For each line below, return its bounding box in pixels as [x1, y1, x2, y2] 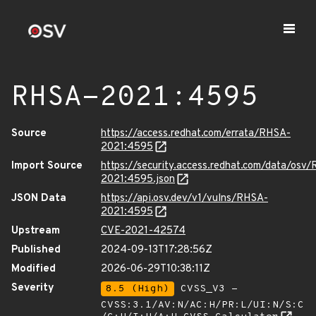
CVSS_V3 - [174, 283, 238, 295]
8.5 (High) [106, 283, 169, 295]
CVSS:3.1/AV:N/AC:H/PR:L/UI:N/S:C [101, 299, 304, 311]
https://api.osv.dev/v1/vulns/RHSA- [101, 192, 268, 205]
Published [11, 243, 61, 257]
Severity [11, 281, 54, 295]
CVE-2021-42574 [101, 224, 186, 238]
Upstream [11, 224, 60, 238]
